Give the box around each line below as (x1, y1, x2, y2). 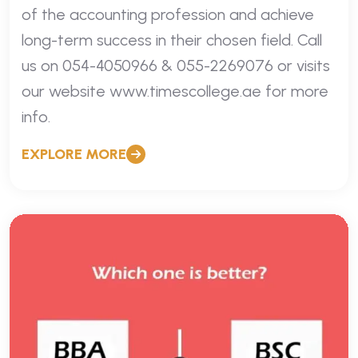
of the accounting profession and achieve (22, 4, 314, 24)
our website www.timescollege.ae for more (22, 81, 328, 101)
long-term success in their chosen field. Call (22, 30, 322, 50)
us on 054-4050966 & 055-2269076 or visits (22, 55, 330, 75)
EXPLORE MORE (22, 145, 126, 163)
